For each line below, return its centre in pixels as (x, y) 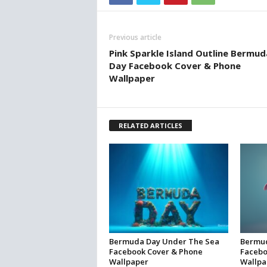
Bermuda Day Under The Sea (164, 242)
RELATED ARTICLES (150, 126)
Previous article (135, 38)
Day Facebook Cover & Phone (175, 66)
